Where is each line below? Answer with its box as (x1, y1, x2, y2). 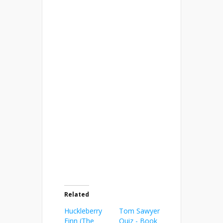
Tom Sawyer (118, 206, 160, 216)
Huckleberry (64, 206, 102, 216)
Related (64, 190, 89, 199)
